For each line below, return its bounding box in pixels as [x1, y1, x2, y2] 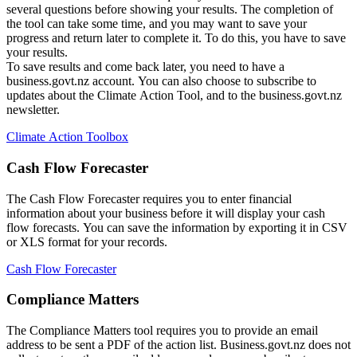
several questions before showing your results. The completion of [6, 2, 333, 17]
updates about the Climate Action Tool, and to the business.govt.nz [6, 88, 342, 103]
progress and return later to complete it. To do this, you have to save [6, 31, 346, 45]
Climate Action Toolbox [6, 130, 128, 144]
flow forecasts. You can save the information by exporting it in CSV [6, 220, 347, 234]
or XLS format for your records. [6, 234, 167, 249]
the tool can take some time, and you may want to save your [6, 17, 307, 31]
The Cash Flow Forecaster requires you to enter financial [6, 191, 292, 206]
